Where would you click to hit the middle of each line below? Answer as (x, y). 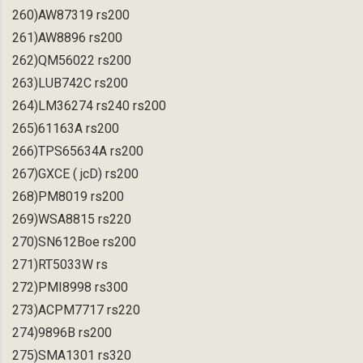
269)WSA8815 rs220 (72, 219)
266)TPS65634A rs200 (78, 151)
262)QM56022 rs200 (72, 60)
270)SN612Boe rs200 (74, 241)
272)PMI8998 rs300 (70, 287)
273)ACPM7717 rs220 (76, 310)
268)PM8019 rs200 (68, 196)
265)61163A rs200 (66, 128)
